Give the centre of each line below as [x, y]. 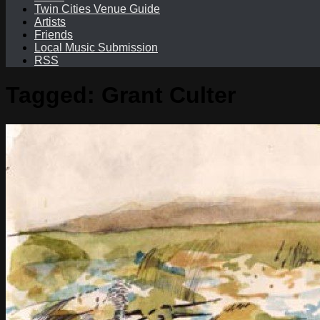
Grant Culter [169, 95]
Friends [54, 35]
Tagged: [54, 95]
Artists [50, 22]
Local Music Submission [96, 47]
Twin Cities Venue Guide [97, 9]
